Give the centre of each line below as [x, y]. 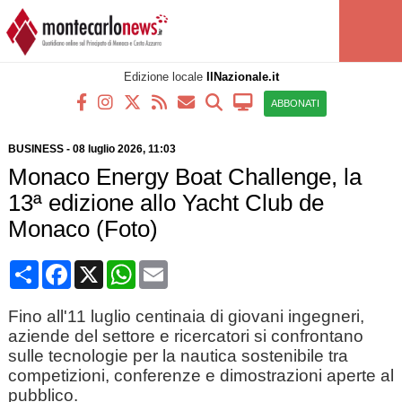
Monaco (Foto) [83, 229]
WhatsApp [168, 267]
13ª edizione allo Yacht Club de [166, 203]
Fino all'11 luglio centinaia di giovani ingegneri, [186, 316]
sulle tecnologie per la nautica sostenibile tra [178, 356]
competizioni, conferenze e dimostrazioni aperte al [201, 376]
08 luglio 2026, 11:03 [124, 149]
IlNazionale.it [242, 77]
